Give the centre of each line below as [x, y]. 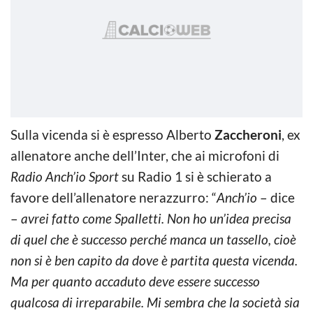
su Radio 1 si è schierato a [195, 176]
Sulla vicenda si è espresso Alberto [112, 134]
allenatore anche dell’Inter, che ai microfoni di [145, 155]
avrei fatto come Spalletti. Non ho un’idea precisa [155, 218]
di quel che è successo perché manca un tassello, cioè [153, 239]
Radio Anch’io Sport [65, 176]
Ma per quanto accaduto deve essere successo [135, 281]
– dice [277, 197]
